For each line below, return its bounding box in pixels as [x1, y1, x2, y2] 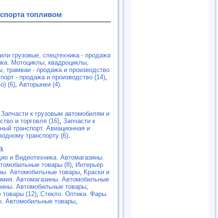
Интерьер [75, 161, 103, 168]
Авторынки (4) [19, 80, 60, 88]
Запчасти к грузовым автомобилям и [1, 109, 109, 117]
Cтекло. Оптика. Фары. [40, 190, 108, 198]
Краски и [84, 168, 109, 176]
